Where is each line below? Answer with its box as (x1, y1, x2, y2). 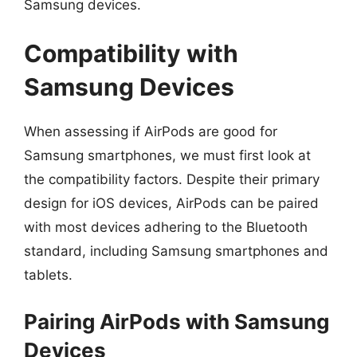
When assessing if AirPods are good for (24, 124, 277, 139)
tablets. (24, 267, 73, 283)
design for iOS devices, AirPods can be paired (24, 195, 319, 211)
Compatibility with (24, 39, 238, 68)
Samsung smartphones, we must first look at (24, 147, 311, 163)
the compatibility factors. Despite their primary (24, 171, 320, 187)
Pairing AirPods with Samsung (24, 308, 329, 334)
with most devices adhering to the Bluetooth (24, 219, 308, 235)
